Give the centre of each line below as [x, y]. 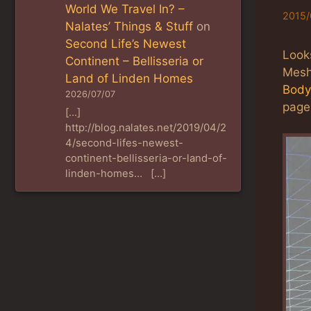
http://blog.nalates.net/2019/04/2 [146, 127]
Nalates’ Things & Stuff [129, 27]
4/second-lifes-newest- [125, 143]
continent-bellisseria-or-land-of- [146, 158]
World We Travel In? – [125, 9]
